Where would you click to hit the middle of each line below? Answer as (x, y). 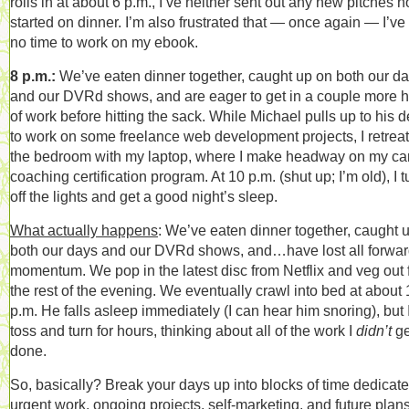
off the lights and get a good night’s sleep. (144, 196)
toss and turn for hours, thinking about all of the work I (183, 330)
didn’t (376, 330)
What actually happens (84, 230)
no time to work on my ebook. (104, 42)
